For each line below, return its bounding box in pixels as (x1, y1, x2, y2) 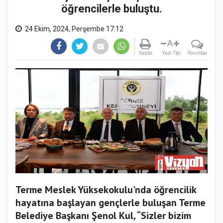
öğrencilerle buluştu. (61, 2, 162, 15)
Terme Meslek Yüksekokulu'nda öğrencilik (15, 183, 196, 197)
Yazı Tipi (162, 49, 181, 57)
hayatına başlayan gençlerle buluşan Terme (15, 196, 206, 210)
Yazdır (138, 49, 152, 57)
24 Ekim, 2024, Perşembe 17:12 (25, 25, 123, 33)
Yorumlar (187, 49, 207, 57)
